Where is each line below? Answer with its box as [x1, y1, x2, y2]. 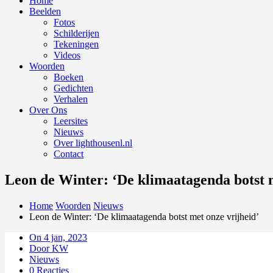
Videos [54, 50, 80, 60]
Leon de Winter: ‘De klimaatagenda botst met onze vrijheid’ [29, 211, 259, 222]
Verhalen [54, 94, 88, 104]
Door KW [29, 243, 68, 253]
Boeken [54, 72, 83, 82]
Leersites [54, 116, 88, 126]
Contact [54, 149, 83, 159]
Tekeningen [54, 39, 99, 49]
